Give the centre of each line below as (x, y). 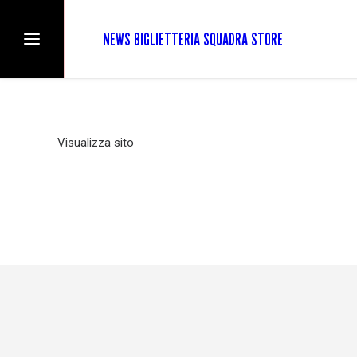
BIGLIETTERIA (167, 39)
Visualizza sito (96, 143)
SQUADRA (226, 39)
